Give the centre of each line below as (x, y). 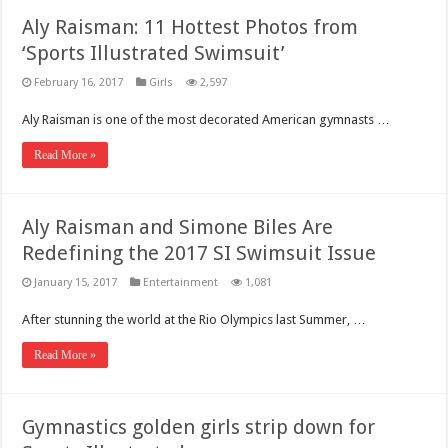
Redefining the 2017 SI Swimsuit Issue (199, 252)
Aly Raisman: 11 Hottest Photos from (190, 26)
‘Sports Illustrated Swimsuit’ (154, 52)
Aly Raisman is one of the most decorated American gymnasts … (206, 119)
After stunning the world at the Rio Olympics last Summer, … (194, 319)
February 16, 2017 (79, 82)
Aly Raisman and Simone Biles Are (178, 226)
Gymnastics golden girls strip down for (199, 426)
